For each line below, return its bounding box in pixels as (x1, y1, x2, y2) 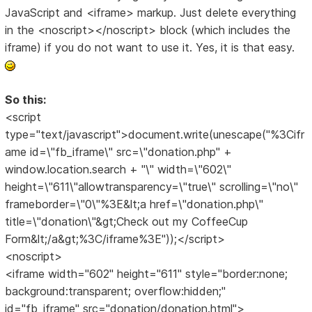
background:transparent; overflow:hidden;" (5, 284, 226, 299)
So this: (5, 93, 47, 107)
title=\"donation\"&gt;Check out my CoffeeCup (5, 214, 249, 229)
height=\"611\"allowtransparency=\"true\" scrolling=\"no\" (5, 180, 299, 194)
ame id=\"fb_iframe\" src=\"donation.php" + (5, 145, 233, 159)
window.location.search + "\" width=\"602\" (5, 162, 232, 177)
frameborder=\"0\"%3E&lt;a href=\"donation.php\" (5, 197, 264, 212)
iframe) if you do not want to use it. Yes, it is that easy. (5, 40, 295, 55)
